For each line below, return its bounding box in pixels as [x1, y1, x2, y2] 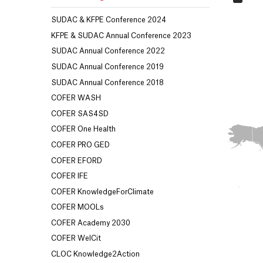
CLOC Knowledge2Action [51, 251, 140, 258]
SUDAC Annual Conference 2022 [51, 48, 165, 55]
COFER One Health [51, 126, 116, 133]
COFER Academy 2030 [51, 219, 130, 227]
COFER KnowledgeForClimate [51, 188, 154, 195]
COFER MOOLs [51, 204, 104, 211]
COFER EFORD [51, 157, 102, 164]
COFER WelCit [51, 235, 101, 242]
